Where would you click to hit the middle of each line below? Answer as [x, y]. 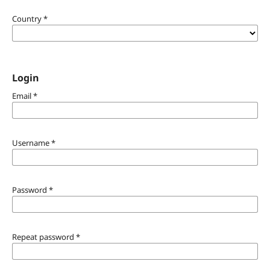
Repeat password [44, 237]
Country [27, 18]
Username [31, 143]
